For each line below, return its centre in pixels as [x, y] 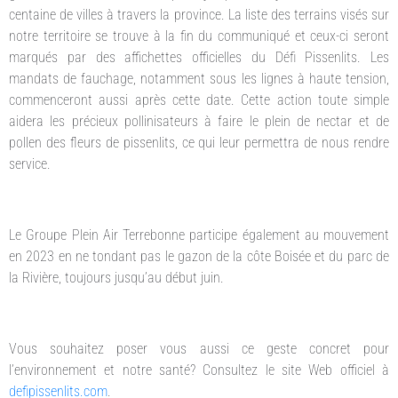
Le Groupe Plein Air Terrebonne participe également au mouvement [199, 235]
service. [30, 164]
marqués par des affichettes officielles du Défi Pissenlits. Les [199, 58]
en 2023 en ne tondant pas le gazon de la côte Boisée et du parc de [199, 257]
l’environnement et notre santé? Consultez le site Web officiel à [199, 370]
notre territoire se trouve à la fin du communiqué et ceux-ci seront [199, 36]
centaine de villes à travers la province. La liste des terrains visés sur [199, 15]
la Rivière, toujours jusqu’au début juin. [116, 278]
